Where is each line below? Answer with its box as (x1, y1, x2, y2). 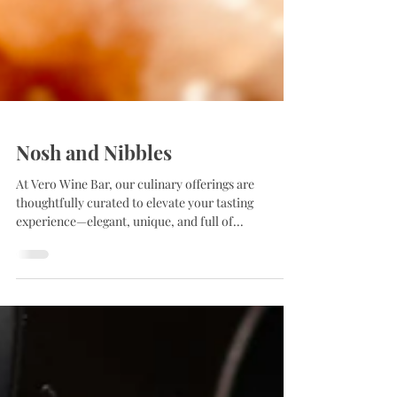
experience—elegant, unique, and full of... (16, 252, 244, 269)
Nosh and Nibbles (16, 178, 172, 206)
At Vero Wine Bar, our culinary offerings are (16, 214, 115, 232)
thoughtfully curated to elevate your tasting (16, 233, 253, 251)
